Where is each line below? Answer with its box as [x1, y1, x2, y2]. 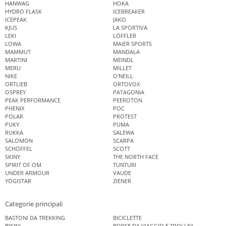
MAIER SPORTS [113, 40, 152, 48]
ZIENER [113, 177, 131, 185]
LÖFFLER [113, 32, 136, 40]
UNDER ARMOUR [5, 169, 49, 177]
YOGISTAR [5, 177, 31, 185]
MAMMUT [5, 48, 31, 56]
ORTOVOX [113, 80, 140, 88]
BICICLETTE [113, 213, 142, 221]
